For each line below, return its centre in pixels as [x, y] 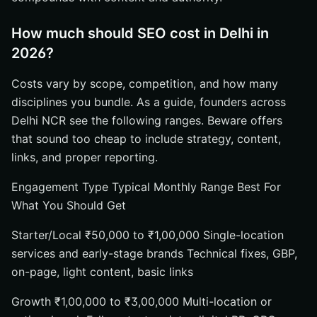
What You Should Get [69, 205]
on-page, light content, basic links [102, 272]
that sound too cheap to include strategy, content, [146, 139]
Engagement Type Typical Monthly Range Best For [146, 187]
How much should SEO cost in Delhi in [140, 33]
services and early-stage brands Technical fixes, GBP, [154, 253]
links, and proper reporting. [85, 157]
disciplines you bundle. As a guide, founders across [149, 102]
